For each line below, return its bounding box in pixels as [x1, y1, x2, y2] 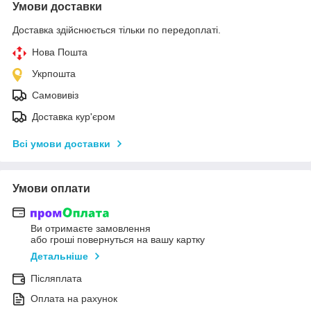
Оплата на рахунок [31, 293, 117, 305]
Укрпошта [32, 67, 76, 79]
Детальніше [31, 251, 88, 262]
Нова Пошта [32, 46, 87, 58]
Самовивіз [32, 89, 78, 101]
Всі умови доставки [12, 137, 110, 149]
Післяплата [31, 273, 82, 285]
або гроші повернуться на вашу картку [31, 234, 205, 246]
